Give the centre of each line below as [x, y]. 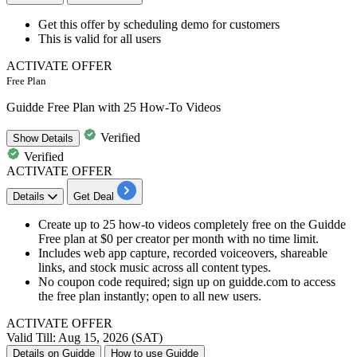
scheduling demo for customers [200, 25]
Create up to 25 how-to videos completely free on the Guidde [192, 225]
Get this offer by [79, 25]
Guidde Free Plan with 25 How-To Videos [114, 108]
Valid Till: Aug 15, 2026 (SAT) [84, 338]
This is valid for [79, 39]
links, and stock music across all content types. [155, 268]
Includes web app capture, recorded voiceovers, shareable [183, 253]
